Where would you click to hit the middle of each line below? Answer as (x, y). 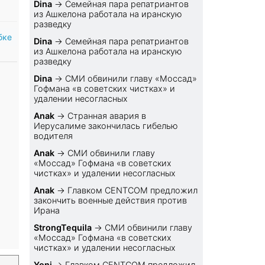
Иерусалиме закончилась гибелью (106, 126)
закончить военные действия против (111, 201)
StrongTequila (63, 228)
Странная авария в (107, 116)
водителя (54, 136)
